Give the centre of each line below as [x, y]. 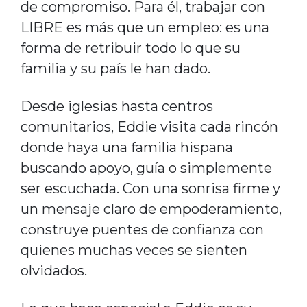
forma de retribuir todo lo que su [130, 48]
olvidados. [53, 270]
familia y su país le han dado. [115, 68]
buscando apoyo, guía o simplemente [146, 168]
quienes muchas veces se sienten [134, 250]
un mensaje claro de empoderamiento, [151, 209]
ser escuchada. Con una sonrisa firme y [150, 188]
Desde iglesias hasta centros [116, 106]
